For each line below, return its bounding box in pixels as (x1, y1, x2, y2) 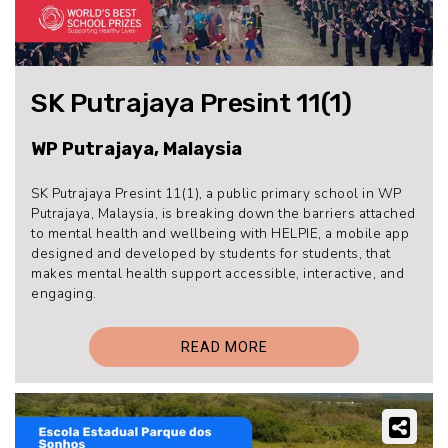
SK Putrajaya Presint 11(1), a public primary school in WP (31, 183, 402, 203)
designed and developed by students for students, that (31, 243, 391, 263)
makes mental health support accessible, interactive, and (31, 263, 404, 283)
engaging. (31, 283, 97, 303)
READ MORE (180, 339, 268, 356)
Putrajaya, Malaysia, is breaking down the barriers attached (31, 203, 416, 223)
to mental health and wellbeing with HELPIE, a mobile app (31, 223, 409, 243)
